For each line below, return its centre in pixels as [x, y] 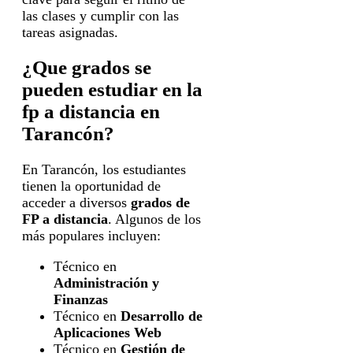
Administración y [106, 283]
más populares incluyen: [91, 236]
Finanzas [81, 300]
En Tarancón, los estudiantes [104, 170]
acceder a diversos [76, 203]
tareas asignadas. [70, 32]
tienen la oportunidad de [91, 186]
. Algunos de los [154, 219]
